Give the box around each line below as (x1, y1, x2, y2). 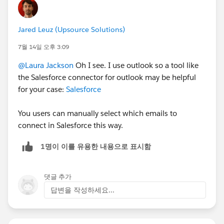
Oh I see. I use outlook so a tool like (73, 60, 198, 70)
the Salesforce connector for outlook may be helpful (18, 72, 196, 82)
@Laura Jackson (18, 60, 73, 70)
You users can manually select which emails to (18, 108, 177, 118)
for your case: (18, 84, 66, 94)
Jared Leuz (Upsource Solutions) (18, 25, 125, 34)
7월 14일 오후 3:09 (18, 42, 69, 51)
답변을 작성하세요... (50, 185, 114, 194)
